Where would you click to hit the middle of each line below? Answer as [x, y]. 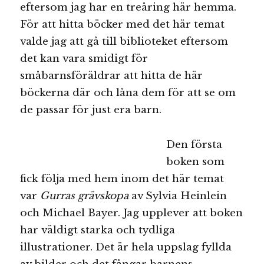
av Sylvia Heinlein [178, 196]
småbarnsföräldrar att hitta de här [112, 76]
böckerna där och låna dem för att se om [128, 93]
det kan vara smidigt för [84, 59]
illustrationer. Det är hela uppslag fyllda [126, 247]
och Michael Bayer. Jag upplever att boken [132, 213]
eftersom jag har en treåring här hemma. [128, 8]
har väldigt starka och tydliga [98, 230]
